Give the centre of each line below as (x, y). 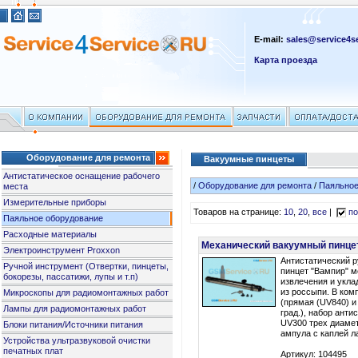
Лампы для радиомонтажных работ (75, 308)
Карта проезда (286, 60)
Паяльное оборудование (54, 218)
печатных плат (34, 351)
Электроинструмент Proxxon (62, 250)
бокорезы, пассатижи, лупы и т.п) (71, 276)
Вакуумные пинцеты (249, 159)
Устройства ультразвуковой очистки (77, 340)
